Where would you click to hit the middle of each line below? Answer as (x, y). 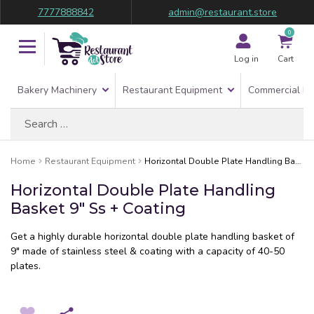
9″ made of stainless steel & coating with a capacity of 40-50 (148, 251)
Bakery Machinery (57, 90)
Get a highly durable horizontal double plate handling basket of (152, 237)
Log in (246, 59)
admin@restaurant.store (223, 12)
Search (26, 115)
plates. (26, 266)
